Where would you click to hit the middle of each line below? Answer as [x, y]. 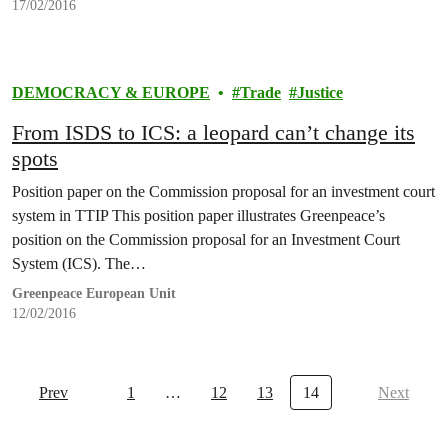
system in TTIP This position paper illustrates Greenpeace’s [198, 215]
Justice [320, 92]
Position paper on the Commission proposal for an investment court [223, 191]
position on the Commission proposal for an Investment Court [206, 239]
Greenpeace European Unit [94, 293]
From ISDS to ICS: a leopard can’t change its [213, 132]
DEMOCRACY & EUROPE [111, 92]
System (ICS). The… [79, 263]
